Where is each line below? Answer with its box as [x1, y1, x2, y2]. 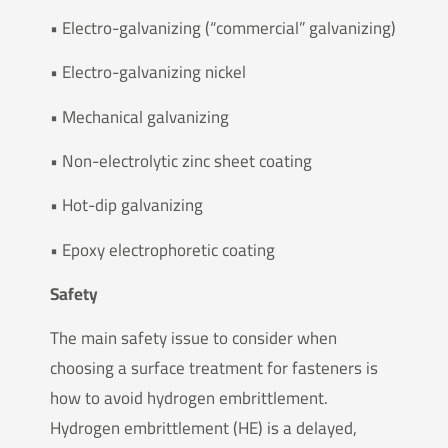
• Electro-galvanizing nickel [50, 56, 246, 89]
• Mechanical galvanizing [50, 100, 229, 133]
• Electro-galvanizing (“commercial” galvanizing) [50, 11, 396, 44]
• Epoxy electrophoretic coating [50, 233, 275, 266]
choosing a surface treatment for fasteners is [50, 352, 378, 385]
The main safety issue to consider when [50, 322, 337, 355]
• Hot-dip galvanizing [50, 189, 203, 222]
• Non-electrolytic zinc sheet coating [50, 144, 312, 177]
